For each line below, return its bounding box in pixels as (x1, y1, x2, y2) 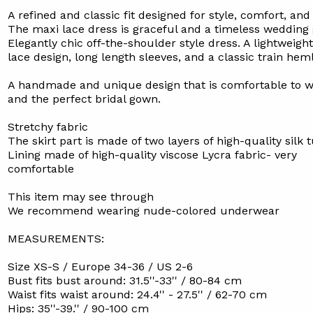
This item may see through (7, 190, 154, 203)
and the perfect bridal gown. (7, 92, 161, 105)
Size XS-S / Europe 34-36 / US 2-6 (7, 260, 193, 273)
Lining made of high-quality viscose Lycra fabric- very (7, 148, 297, 161)
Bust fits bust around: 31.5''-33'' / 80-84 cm (7, 274, 242, 287)
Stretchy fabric (7, 120, 88, 133)
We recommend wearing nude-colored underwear (7, 204, 279, 217)
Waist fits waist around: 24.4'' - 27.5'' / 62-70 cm (7, 288, 267, 301)
